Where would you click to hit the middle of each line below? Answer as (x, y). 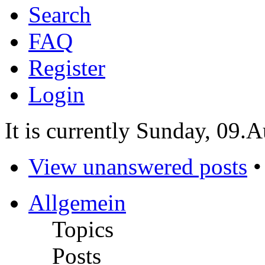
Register (67, 68)
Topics (83, 230)
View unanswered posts (138, 167)
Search (60, 15)
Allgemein (77, 203)
